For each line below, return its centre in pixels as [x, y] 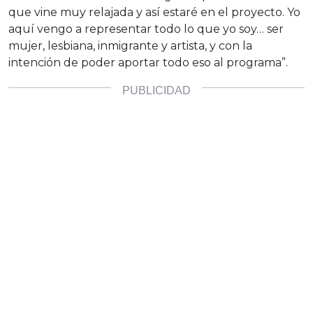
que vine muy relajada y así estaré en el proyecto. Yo [154, 13]
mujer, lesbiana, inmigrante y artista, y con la [130, 46]
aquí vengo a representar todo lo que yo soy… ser [146, 29]
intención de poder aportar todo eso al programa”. [148, 63]
